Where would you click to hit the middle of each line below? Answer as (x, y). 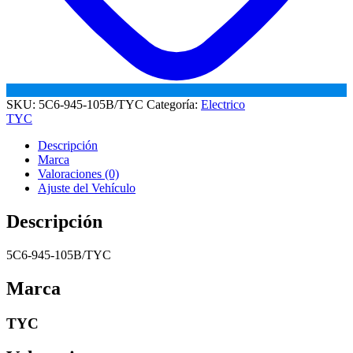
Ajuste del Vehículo (87, 188)
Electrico (223, 104)
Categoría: (174, 104)
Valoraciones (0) (78, 173)
